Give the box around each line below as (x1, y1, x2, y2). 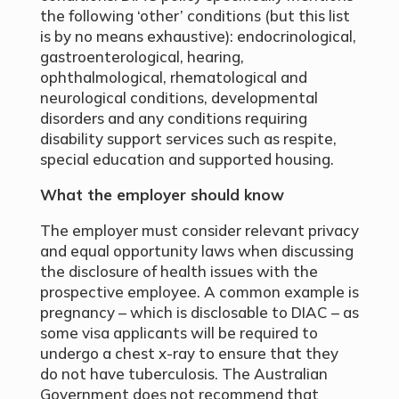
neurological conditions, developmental (39, 88, 318, 108)
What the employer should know (39, 185, 284, 205)
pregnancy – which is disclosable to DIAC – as (39, 303, 359, 322)
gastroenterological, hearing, (39, 47, 244, 67)
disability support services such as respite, (39, 129, 337, 149)
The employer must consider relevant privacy (39, 221, 359, 240)
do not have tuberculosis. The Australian (39, 364, 328, 384)
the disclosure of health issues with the (39, 262, 318, 281)
